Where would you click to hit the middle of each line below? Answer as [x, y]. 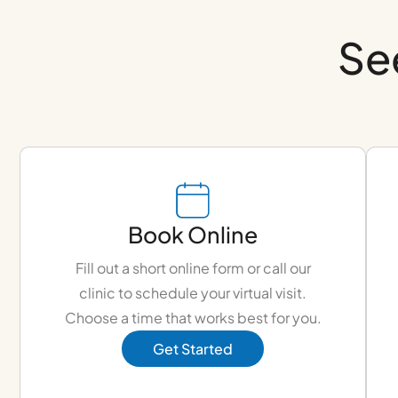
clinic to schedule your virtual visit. [193, 293]
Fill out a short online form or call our [193, 268]
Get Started [193, 349]
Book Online [193, 235]
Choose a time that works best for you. [193, 318]
